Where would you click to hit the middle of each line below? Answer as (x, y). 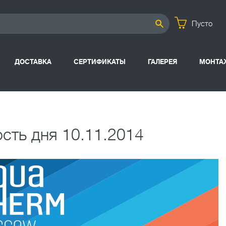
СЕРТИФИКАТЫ (100, 62)
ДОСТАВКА (33, 62)
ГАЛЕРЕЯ (162, 62)
